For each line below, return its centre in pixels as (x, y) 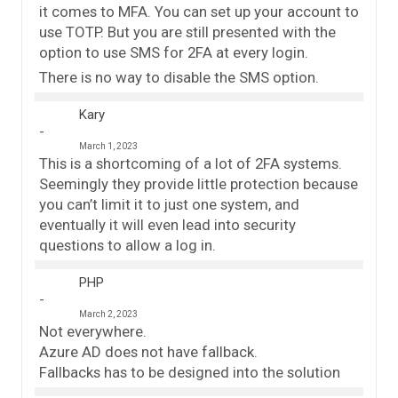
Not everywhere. (93, 332)
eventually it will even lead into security (167, 225)
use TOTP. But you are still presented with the (187, 32)
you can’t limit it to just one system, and (169, 205)
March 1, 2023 (108, 147)
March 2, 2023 (108, 314)
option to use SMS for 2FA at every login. (174, 53)
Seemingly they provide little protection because (199, 184)
